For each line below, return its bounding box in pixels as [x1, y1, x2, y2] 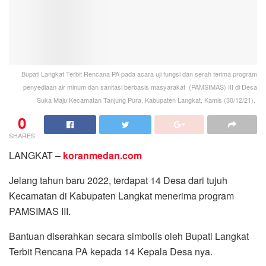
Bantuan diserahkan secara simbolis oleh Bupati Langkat [9, 229, 249, 243]
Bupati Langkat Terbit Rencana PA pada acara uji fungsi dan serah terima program [21, 69, 257, 79]
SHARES [9, 131, 35, 141]
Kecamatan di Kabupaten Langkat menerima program [9, 189, 234, 203]
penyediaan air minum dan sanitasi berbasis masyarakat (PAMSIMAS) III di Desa [23, 82, 257, 92]
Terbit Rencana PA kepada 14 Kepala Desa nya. [9, 245, 213, 259]
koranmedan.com [63, 148, 142, 163]
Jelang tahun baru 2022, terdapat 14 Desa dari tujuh [9, 173, 227, 188]
